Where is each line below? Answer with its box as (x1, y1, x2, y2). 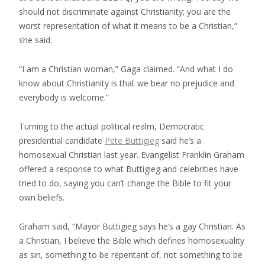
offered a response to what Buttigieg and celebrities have (19, 163, 238, 174)
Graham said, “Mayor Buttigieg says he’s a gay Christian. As (19, 220, 245, 232)
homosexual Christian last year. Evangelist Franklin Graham (19, 148, 244, 160)
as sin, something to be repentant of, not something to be (19, 248, 243, 260)
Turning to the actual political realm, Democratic (19, 120, 204, 132)
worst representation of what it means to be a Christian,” (19, 20, 237, 31)
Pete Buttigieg (105, 134, 159, 146)
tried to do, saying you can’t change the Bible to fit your (19, 177, 231, 189)
